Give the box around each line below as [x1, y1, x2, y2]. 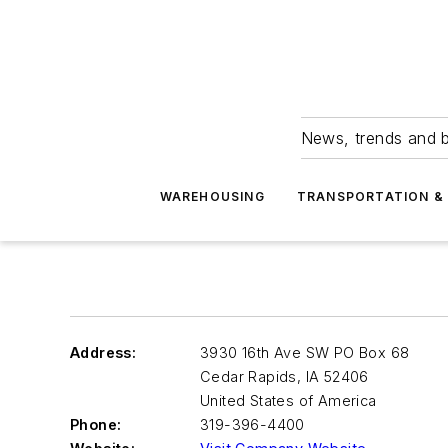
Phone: [70, 416, 122, 433]
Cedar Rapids [200, 368, 297, 385]
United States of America [200, 392, 377, 409]
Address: [70, 344, 137, 361]
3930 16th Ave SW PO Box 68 [200, 344, 410, 361]
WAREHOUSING [159, 189, 265, 204]
